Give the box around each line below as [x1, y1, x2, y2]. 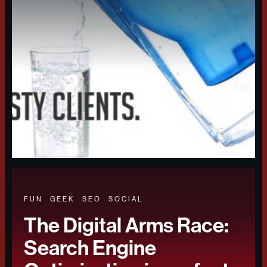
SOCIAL [108, 195, 143, 203]
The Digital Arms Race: [24, 213, 229, 238]
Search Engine [24, 235, 156, 260]
